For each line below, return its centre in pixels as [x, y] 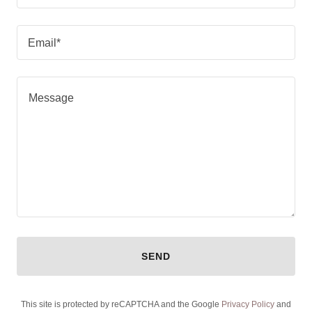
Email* [44, 42]
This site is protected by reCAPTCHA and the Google [121, 304]
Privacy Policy [248, 304]
